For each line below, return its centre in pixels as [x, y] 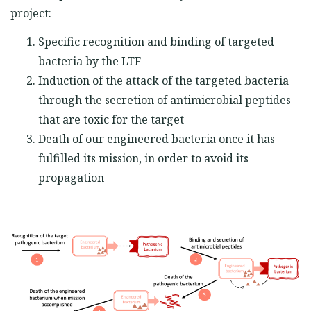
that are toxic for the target [112, 119]
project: [32, 13]
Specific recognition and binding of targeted [156, 42]
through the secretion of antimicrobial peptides [165, 100]
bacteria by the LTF [91, 61]
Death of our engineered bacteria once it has [157, 139]
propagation [73, 178]
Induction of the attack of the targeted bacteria [163, 81]
